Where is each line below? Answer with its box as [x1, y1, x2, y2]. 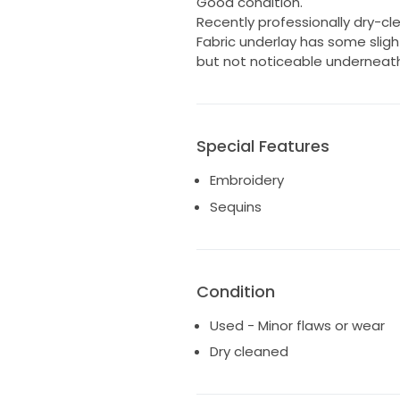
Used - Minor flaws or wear [209, 315, 385, 335]
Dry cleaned [209, 342, 288, 362]
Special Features [196, 135, 329, 158]
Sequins [209, 196, 262, 216]
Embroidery [209, 171, 284, 190]
